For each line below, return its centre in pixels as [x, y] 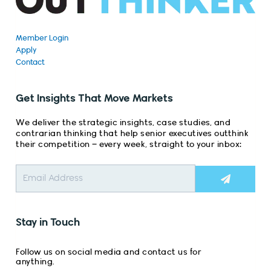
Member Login [42, 38]
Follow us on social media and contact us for [109, 252]
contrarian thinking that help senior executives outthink [132, 133]
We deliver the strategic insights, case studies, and [123, 122]
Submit [239, 170]
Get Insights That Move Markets [94, 98]
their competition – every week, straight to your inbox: [129, 144]
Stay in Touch [48, 222]
